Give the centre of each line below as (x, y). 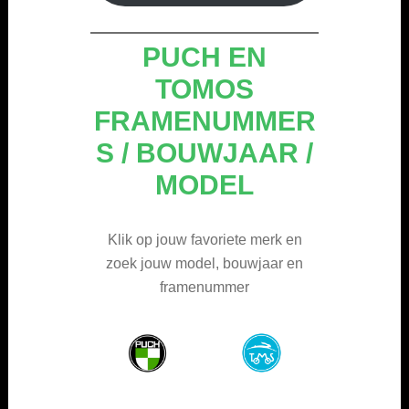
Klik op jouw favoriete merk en (204, 239)
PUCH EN (204, 57)
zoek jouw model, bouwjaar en (204, 263)
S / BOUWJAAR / (204, 152)
